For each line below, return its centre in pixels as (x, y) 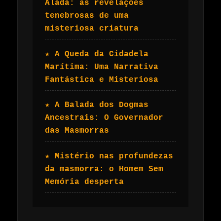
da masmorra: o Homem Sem (104, 169)
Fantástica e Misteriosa (102, 80)
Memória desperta (84, 182)
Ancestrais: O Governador (104, 118)
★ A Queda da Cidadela (97, 54)
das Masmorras (77, 131)
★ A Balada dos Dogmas (97, 105)
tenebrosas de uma (87, 16)
